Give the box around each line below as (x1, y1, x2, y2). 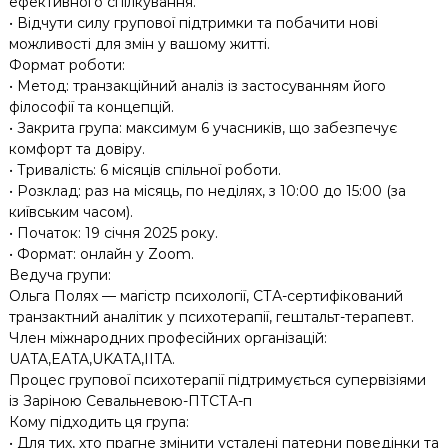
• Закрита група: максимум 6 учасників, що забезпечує (8, 118, 397, 137)
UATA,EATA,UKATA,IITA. (8, 349, 175, 368)
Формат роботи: (8, 55, 125, 74)
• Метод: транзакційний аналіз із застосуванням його (8, 76, 386, 95)
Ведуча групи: (8, 265, 111, 284)
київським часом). (8, 202, 133, 221)
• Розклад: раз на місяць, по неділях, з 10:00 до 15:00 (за (8, 181, 406, 200)
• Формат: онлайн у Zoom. (8, 244, 194, 263)
